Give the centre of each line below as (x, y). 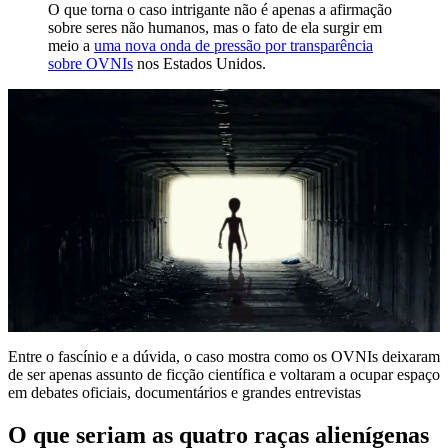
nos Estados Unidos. (199, 63)
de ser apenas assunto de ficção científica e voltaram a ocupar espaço (224, 374)
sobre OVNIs (90, 63)
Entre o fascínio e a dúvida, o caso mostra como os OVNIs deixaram (224, 356)
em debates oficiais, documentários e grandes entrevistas (184, 392)
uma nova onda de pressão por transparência (233, 45)
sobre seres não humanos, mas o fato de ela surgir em (215, 27)
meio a (71, 45)
